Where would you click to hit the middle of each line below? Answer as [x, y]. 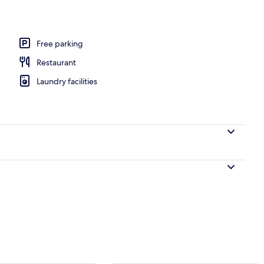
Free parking [60, 43]
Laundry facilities [67, 81]
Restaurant [56, 62]
